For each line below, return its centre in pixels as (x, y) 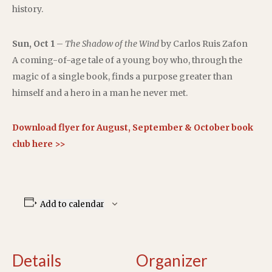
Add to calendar (72, 204)
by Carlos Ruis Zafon (203, 43)
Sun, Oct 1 (33, 43)
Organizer (172, 260)
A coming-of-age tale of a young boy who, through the (127, 60)
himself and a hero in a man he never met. (100, 93)
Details (37, 260)
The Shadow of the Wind (112, 43)
